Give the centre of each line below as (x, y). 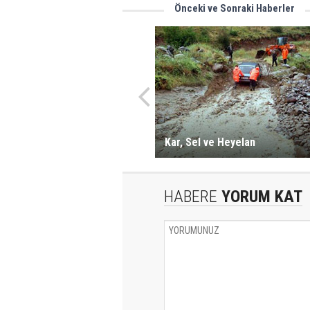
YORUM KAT (260, 197)
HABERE (191, 197)
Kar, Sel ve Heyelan (210, 142)
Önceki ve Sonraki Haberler (235, 8)
